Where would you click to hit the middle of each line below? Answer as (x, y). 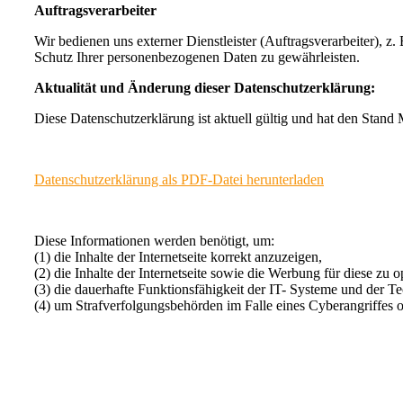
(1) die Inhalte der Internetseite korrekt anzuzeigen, (178, 256)
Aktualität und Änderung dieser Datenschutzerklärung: (205, 87)
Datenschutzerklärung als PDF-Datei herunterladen (179, 179)
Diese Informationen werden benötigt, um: (154, 240)
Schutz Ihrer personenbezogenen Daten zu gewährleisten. (197, 57)
